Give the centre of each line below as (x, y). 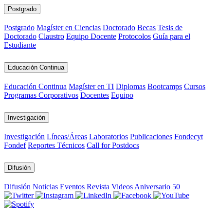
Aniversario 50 (157, 186)
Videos (122, 186)
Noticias (45, 186)
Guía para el (172, 36)
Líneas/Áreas (67, 137)
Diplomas (131, 87)
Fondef (15, 145)
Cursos (195, 87)
